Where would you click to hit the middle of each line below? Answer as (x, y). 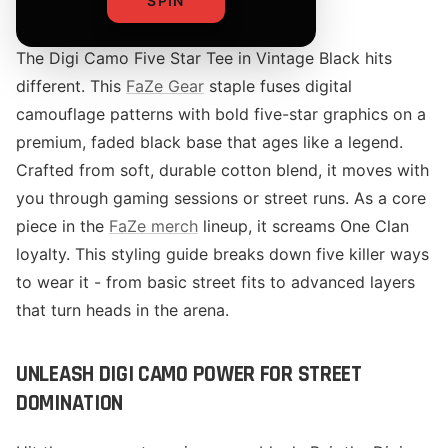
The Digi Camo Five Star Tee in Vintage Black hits (204, 58)
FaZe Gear (165, 86)
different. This (71, 86)
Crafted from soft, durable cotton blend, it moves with (222, 170)
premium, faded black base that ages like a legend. (209, 142)
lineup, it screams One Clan (303, 226)
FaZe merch (153, 226)
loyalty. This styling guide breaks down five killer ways (222, 254)
